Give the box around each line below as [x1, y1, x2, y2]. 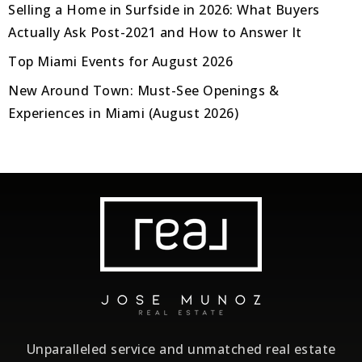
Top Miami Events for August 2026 [8, 53, 233, 71]
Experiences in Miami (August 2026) [8, 104, 238, 123]
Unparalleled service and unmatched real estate [26, 340, 336, 359]
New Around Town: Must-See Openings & [8, 82, 279, 100]
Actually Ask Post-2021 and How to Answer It [8, 23, 302, 42]
